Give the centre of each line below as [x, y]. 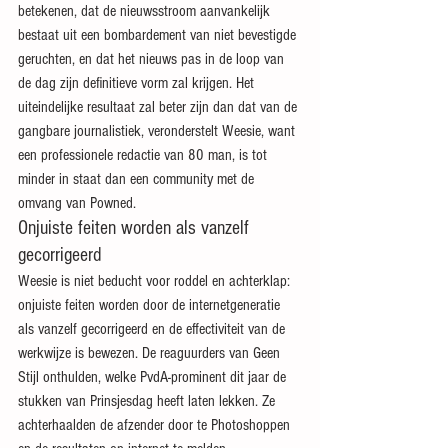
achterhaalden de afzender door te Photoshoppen [156, 425]
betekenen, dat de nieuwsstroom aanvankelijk [146, 11]
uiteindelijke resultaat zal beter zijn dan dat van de [159, 107]
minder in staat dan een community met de [138, 179]
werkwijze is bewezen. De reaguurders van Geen [151, 353]
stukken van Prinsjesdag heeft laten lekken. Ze [148, 401]
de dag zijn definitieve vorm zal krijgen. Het [138, 83]
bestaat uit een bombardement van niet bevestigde [159, 35]
